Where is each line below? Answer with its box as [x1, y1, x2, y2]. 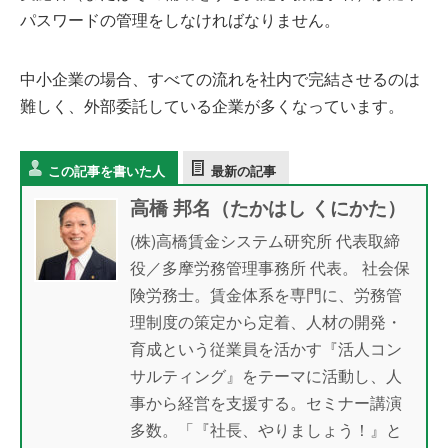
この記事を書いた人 [48, 161, 165, 180]
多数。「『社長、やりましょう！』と [130, 418, 402, 441]
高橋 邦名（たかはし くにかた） [130, 193, 406, 221]
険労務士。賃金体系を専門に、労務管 [130, 283, 402, 306]
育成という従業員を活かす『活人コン [130, 337, 402, 360]
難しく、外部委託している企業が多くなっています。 [20, 94, 404, 117]
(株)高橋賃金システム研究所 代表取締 [130, 229, 400, 252]
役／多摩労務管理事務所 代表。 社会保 [130, 256, 410, 279]
